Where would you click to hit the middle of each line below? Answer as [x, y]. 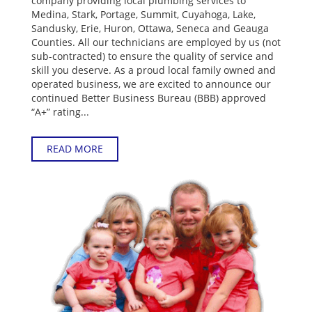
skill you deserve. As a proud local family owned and [154, 70]
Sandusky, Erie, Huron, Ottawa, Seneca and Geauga [150, 29]
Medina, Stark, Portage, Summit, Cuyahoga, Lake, [143, 15]
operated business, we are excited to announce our [151, 84]
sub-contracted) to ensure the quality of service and [153, 56]
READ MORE [75, 149]
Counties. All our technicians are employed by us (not [156, 42]
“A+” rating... [60, 112]
